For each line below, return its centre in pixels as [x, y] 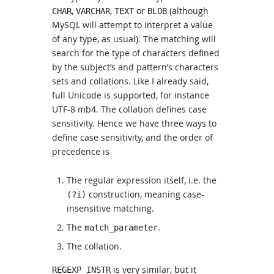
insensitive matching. [110, 208]
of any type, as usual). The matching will [134, 39]
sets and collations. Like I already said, [130, 81]
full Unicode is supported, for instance [131, 95]
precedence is [81, 151]
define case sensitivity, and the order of [132, 137]
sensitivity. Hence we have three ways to [134, 123]
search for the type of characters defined [136, 53]
